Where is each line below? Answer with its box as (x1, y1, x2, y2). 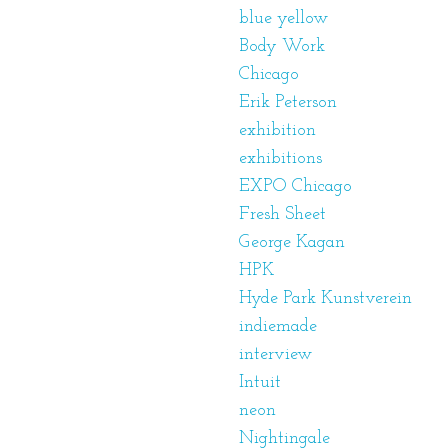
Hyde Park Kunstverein (239, 288, 412, 308)
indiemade (239, 316, 317, 336)
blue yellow (239, 8, 328, 28)
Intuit (239, 372, 281, 392)
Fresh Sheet (239, 204, 326, 224)
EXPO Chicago (239, 176, 352, 196)
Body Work (239, 36, 325, 56)
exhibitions (239, 148, 322, 168)
